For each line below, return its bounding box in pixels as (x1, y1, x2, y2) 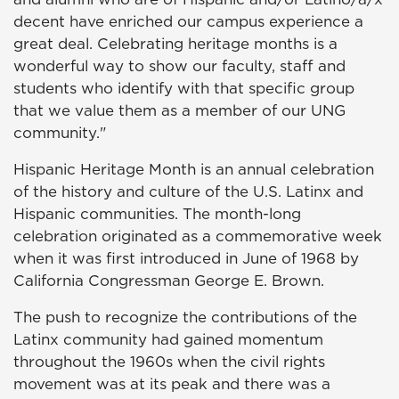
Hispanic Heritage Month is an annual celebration (13, 158, 374, 180)
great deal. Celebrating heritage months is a (13, 32, 338, 54)
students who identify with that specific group (13, 77, 354, 99)
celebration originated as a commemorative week (13, 224, 382, 247)
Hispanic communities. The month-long (13, 202, 301, 224)
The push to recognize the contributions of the (13, 305, 357, 328)
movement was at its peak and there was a (13, 372, 330, 395)
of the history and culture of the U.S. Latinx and (13, 180, 363, 202)
